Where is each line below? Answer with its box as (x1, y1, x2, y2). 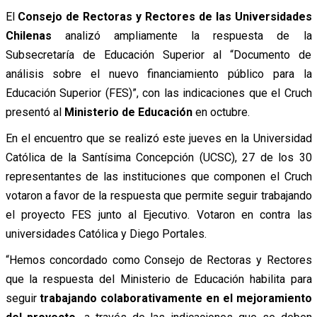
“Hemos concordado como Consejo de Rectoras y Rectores (5, 253, 312, 267)
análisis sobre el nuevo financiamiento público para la (5, 67, 312, 81)
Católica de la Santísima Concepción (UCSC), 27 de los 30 (5, 150, 312, 164)
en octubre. (192, 105, 250, 119)
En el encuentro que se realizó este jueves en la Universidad (5, 131, 312, 145)
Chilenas (5, 28, 52, 42)
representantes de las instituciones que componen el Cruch (5, 169, 312, 183)
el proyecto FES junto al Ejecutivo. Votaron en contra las (5, 207, 312, 221)
